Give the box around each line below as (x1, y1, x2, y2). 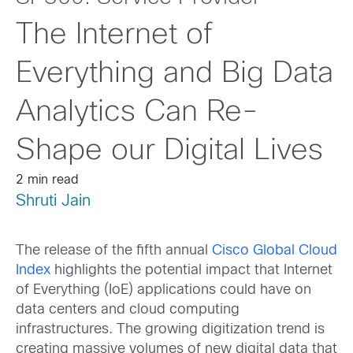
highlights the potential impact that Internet (50, 264, 333, 278)
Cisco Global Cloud (212, 244, 337, 258)
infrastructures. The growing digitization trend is (16, 323, 325, 337)
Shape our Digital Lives (16, 137, 323, 165)
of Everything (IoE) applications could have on (16, 284, 311, 298)
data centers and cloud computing (16, 303, 240, 318)
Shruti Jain (16, 194, 91, 209)
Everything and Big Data (16, 60, 333, 88)
